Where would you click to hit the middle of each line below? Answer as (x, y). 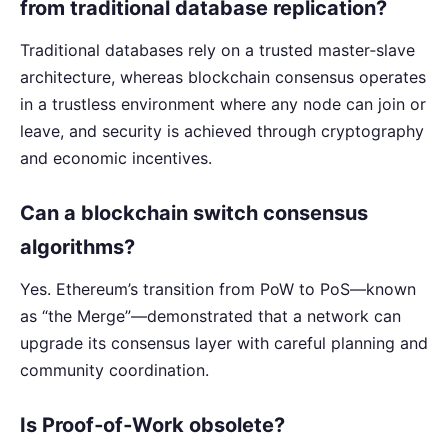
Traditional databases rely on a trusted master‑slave (217, 50)
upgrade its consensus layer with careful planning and (224, 343)
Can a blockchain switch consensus (194, 213)
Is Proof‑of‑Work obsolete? (152, 425)
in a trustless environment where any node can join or (223, 104)
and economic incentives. (116, 158)
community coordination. (114, 370)
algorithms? (77, 247)
